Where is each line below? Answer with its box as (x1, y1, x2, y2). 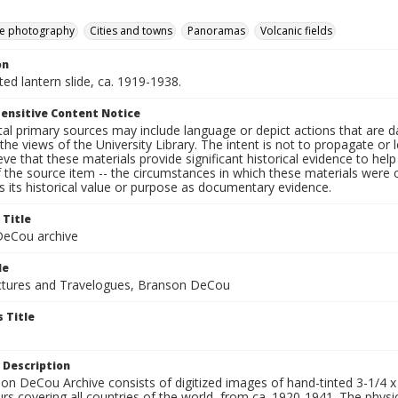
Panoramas (187, 23, 245, 38)
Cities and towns (90, 23, 172, 38)
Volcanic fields (260, 23, 332, 38)
